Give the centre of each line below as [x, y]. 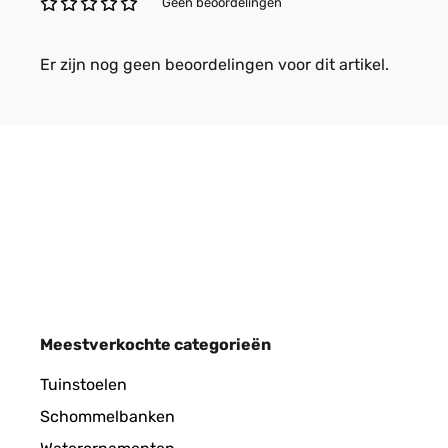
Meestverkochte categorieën [155, 344]
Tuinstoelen [83, 384]
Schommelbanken [107, 416]
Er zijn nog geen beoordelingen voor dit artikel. [214, 64]
